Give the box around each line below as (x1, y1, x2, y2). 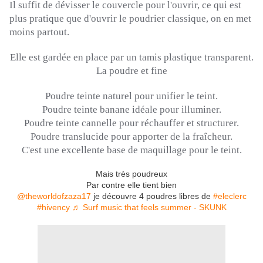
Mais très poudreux (96, 169, 167, 179)
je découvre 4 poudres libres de (90, 191, 213, 201)
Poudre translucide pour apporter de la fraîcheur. (31, 131, 232, 143)
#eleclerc (213, 191, 247, 201)
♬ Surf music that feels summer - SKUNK (72, 203, 227, 213)
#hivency (36, 203, 70, 213)
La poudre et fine (96, 65, 167, 77)
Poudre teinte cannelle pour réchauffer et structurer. (24, 117, 239, 129)
